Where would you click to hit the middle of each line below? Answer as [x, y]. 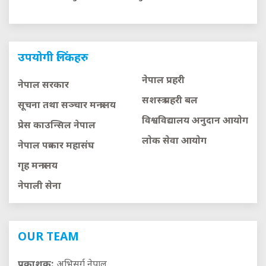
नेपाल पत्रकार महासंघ [56, 146]
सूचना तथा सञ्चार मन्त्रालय [67, 106]
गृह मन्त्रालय [38, 166]
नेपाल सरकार [43, 85]
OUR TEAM [48, 237]
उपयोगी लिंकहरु [53, 58]
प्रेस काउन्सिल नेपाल [57, 126]
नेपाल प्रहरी [163, 81]
